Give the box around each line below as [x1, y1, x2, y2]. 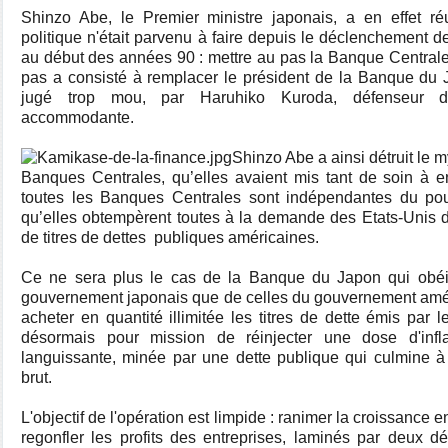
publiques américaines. [150, 229, 319, 246]
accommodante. [21, 109, 134, 126]
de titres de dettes [21, 229, 146, 246]
